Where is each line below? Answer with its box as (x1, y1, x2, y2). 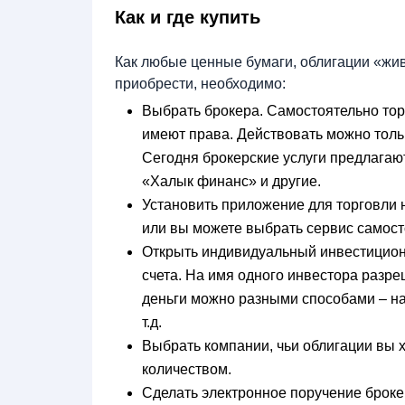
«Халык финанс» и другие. (142, 173, 325, 189)
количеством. (142, 361, 235, 377)
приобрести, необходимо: (115, 75, 286, 91)
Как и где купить (115, 6, 260, 27)
